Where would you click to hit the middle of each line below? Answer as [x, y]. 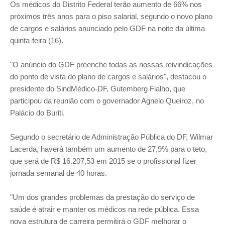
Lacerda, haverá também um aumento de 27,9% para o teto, [108, 149]
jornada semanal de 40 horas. [59, 173]
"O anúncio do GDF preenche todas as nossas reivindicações [111, 65]
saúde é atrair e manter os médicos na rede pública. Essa [104, 209]
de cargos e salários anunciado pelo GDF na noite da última [107, 28]
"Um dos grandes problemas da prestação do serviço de [102, 197]
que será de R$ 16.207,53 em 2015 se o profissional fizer [103, 161]
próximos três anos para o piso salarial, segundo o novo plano [111, 16]
